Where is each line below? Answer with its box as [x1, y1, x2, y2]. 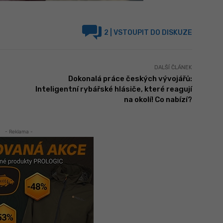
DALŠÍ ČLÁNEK [154, 64, 192, 71]
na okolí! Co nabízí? [123, 95, 192, 104]
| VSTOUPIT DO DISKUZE [109, 28, 192, 37]
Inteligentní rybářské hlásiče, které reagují [35, 84, 192, 94]
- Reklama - [5, 128, 33, 134]
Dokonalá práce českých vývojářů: [68, 74, 192, 83]
